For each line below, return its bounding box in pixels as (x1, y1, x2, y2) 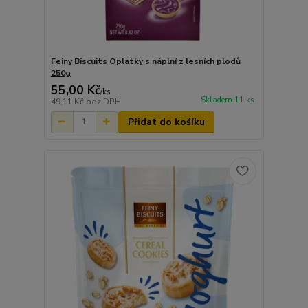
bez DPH (85, 96, 121, 107)
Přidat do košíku (127, 115, 205, 129)
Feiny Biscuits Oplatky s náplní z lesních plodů (50, 55, 241, 67)
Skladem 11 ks (200, 94, 254, 105)
